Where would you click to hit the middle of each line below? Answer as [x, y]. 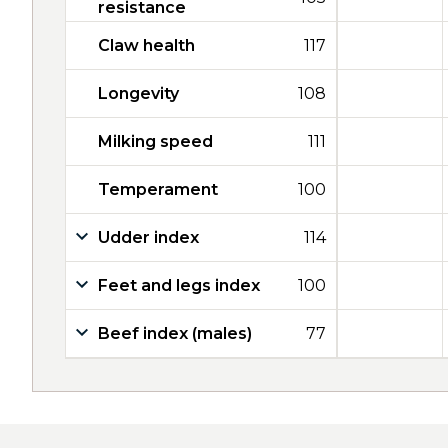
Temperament [158, 189]
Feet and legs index [179, 285]
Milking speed [155, 141]
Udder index [148, 237]
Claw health [146, 45]
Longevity [138, 93]
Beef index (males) [175, 333]
